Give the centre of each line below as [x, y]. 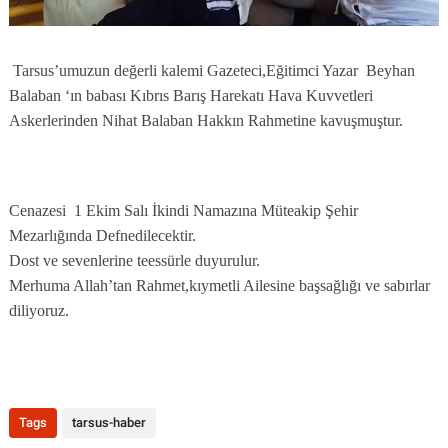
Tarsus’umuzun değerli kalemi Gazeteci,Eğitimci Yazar [187, 70]
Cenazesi [39, 210]
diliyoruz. [38, 310]
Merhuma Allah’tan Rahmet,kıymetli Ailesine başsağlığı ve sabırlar [219, 285]
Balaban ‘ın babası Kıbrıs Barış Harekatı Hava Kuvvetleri [190, 95]
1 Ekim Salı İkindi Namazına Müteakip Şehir [215, 210]
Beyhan [390, 70]
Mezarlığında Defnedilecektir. [102, 235]
